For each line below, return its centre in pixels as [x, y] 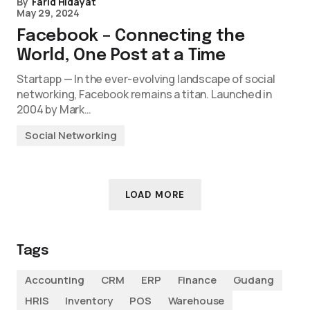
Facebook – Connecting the [131, 36]
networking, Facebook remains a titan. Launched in [145, 94]
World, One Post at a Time [121, 56]
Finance [197, 280]
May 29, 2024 [48, 13]
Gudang [253, 280]
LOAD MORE [155, 195]
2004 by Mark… [54, 109]
